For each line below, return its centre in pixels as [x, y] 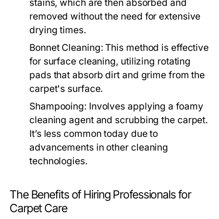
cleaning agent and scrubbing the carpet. [119, 120]
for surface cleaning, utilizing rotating [110, 62]
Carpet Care [39, 208]
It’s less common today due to [94, 134]
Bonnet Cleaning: [66, 48]
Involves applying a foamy [145, 107]
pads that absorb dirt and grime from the [117, 75]
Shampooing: [58, 107]
